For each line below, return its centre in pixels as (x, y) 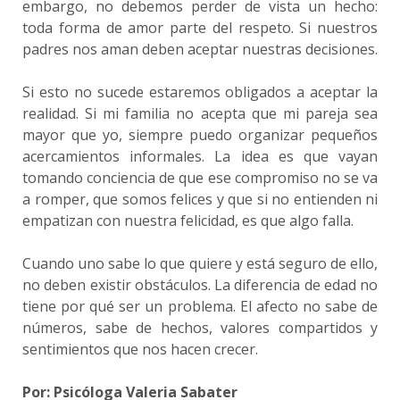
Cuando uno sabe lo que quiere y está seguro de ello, (200, 263)
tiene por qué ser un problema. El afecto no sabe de (200, 306)
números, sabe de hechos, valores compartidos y (200, 328)
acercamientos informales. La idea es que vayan (200, 156)
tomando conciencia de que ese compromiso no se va (200, 178)
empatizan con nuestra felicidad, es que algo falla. (188, 221)
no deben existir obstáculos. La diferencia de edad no (200, 285)
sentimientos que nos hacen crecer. (140, 349)
